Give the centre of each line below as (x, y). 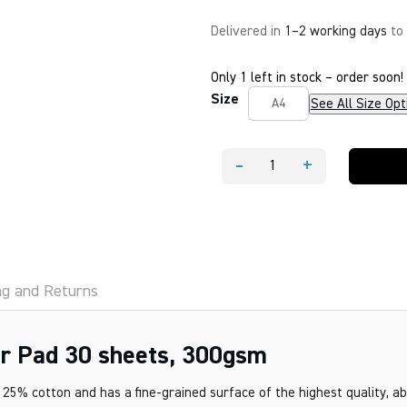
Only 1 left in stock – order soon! (307, 78)
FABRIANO (268, 173)
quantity (263, 281)
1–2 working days (335, 31)
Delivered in (247, 31)
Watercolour (273, 203)
